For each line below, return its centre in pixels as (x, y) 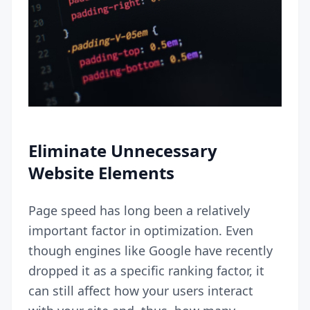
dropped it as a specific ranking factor (139, 270)
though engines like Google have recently (151, 250)
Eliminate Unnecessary (123, 150)
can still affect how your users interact (141, 290)
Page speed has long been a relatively (139, 210)
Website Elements (101, 172)
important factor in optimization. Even (141, 230)
